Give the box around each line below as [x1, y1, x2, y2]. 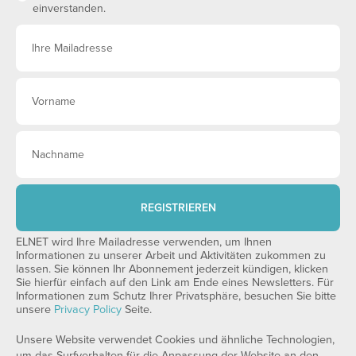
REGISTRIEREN [140, 200, 216, 215]
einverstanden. [33, 2, 106, 15]
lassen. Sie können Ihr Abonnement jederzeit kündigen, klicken [16, 262, 328, 276]
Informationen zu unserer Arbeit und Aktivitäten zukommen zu [16, 249, 326, 262]
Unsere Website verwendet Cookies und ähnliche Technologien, [16, 333, 335, 346]
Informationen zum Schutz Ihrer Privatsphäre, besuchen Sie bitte [16, 289, 336, 303]
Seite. [122, 303, 152, 316]
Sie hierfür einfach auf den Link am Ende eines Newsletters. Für [16, 276, 334, 289]
